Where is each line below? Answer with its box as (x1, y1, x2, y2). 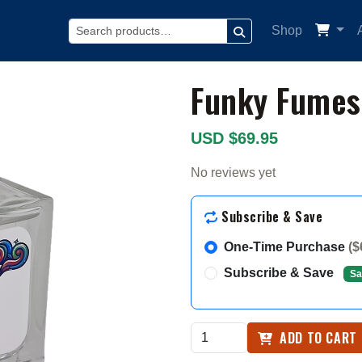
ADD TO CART (276, 328, 357, 347)
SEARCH (238, 38, 280, 56)
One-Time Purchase (224, 240, 348, 254)
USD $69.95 (191, 129, 278, 147)
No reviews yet (191, 166, 276, 179)
